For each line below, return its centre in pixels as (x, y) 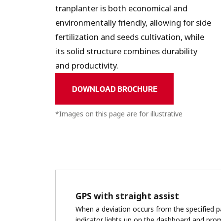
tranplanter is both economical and (121, 8)
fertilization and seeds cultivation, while (130, 37)
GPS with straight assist (127, 197)
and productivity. (87, 66)
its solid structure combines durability (126, 51)
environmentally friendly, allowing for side (133, 23)
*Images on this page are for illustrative (119, 114)
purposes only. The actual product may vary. (125, 125)
